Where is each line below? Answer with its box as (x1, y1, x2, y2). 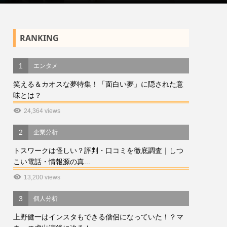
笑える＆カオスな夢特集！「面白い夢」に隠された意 (13, 80, 184, 89)
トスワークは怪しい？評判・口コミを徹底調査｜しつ (13, 146, 184, 155)
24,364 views (24, 107, 61, 115)
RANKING (20, 32, 59, 44)
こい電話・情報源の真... (13, 158, 91, 166)
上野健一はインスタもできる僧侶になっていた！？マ (13, 213, 184, 221)
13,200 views (24, 174, 61, 181)
